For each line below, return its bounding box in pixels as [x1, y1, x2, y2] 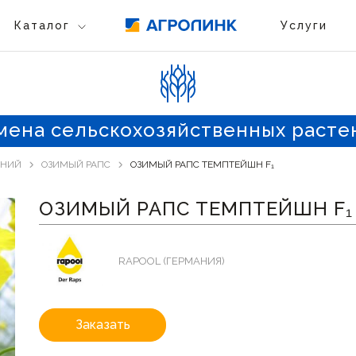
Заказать [75, 317, 130, 332]
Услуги [280, 19, 327, 32]
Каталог [14, 19, 70, 32]
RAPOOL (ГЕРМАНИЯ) [118, 254, 225, 267]
